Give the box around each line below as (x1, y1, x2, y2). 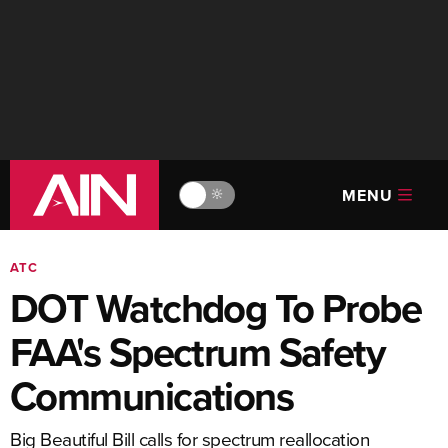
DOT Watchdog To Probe (10, 279, 422, 337)
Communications (10, 367, 294, 425)
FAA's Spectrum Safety (10, 323, 386, 381)
